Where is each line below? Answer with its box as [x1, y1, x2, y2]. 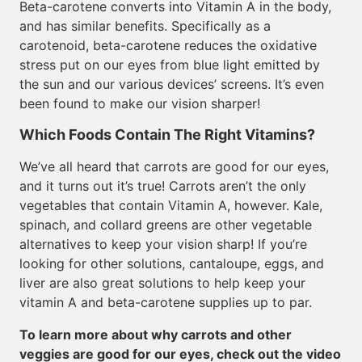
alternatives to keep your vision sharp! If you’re [19, 236, 307, 252]
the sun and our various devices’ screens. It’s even [19, 76, 324, 92]
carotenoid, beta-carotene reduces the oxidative [19, 37, 317, 53]
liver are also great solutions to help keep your [19, 275, 305, 291]
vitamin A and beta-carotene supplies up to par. [19, 294, 312, 310]
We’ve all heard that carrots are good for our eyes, [19, 158, 329, 175]
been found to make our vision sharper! [19, 95, 260, 112]
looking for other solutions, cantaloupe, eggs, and [19, 255, 324, 271]
